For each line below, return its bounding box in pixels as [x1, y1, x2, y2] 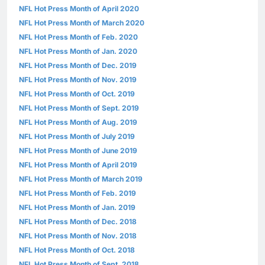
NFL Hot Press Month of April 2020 [19, 4, 139, 14]
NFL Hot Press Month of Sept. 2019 [19, 104, 139, 113]
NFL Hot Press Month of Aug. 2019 [19, 118, 137, 127]
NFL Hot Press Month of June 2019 [19, 146, 137, 156]
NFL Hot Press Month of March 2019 [19, 174, 143, 184]
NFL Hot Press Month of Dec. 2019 [19, 61, 137, 70]
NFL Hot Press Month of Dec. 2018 [19, 217, 137, 227]
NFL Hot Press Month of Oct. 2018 [19, 245, 135, 255]
